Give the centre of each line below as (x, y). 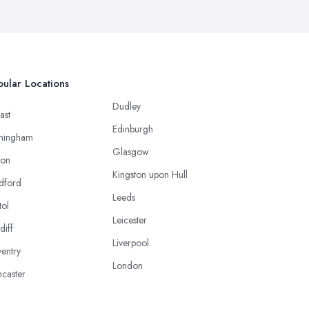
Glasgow (131, 152)
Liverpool (131, 243)
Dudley (127, 106)
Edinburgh (133, 129)
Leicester (130, 220)
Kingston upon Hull (150, 175)
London (128, 266)
